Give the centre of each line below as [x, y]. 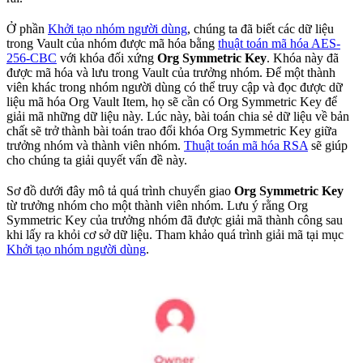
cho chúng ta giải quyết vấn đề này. [97, 160]
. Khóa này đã [303, 58]
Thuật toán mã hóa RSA [246, 146]
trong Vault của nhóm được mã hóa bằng [112, 44]
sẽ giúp [328, 146]
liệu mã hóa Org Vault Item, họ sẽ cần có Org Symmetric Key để [172, 102]
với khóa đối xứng [107, 58]
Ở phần [27, 29]
